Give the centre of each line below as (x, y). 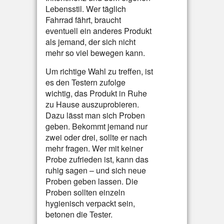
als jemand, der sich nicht (90, 42)
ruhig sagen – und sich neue (96, 170)
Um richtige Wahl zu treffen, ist (99, 71)
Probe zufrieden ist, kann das (97, 159)
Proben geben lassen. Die (92, 181)
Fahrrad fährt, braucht (83, 20)
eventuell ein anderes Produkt (98, 31)
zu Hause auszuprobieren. (92, 104)
